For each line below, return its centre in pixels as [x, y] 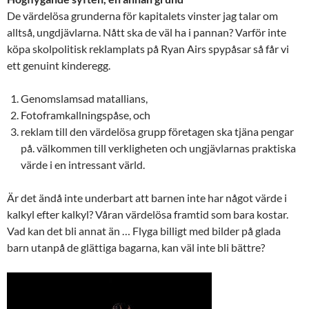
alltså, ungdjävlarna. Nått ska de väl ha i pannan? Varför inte [147, 32]
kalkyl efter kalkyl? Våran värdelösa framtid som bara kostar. [148, 214]
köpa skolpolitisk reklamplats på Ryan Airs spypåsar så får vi [148, 48]
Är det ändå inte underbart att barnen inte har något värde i [147, 197]
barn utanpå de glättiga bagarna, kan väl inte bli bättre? [136, 247]
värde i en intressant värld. [83, 164]
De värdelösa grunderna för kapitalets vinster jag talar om [142, 15]
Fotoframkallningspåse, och [86, 114]
